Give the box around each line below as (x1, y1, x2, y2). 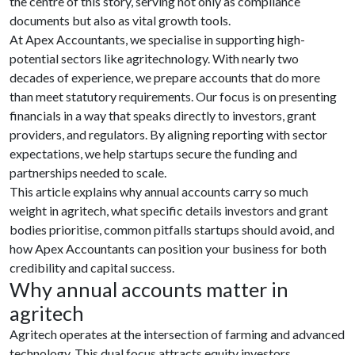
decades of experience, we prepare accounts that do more (10, 70, 320, 85)
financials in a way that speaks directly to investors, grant (10, 108, 316, 123)
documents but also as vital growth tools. (10, 13, 231, 28)
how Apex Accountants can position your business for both (10, 241, 326, 256)
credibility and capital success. (10, 260, 174, 275)
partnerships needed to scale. (10, 165, 166, 180)
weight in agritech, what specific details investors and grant (10, 203, 328, 218)
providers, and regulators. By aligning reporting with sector (10, 127, 327, 142)
